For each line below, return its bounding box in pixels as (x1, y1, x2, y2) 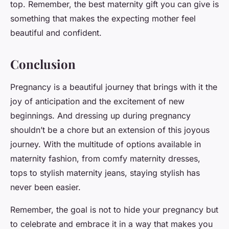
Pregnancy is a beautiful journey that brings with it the (10, 82, 217, 93)
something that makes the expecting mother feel (10, 13, 196, 24)
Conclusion (10, 56, 76, 73)
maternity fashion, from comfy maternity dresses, (10, 153, 200, 164)
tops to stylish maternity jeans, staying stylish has (10, 168, 200, 178)
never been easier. (10, 182, 81, 193)
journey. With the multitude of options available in (10, 139, 201, 150)
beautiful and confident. (10, 28, 102, 38)
